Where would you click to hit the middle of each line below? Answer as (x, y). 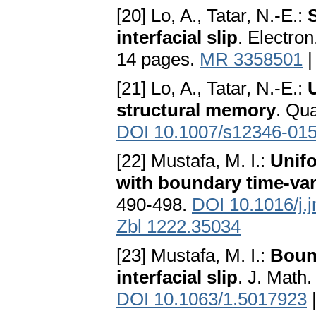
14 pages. (158, 60)
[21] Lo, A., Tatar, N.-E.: (212, 89)
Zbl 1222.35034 (178, 227)
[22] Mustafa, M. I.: (193, 161)
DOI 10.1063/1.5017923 (212, 299)
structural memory (196, 110)
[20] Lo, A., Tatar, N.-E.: (212, 16)
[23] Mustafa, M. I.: (193, 256)
